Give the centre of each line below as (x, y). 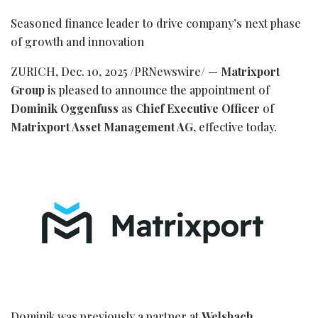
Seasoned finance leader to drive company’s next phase (156, 23)
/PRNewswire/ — (174, 71)
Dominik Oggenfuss (65, 108)
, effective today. (235, 126)
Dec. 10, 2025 (94, 71)
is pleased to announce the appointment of (157, 89)
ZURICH (33, 71)
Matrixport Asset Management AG (102, 126)
